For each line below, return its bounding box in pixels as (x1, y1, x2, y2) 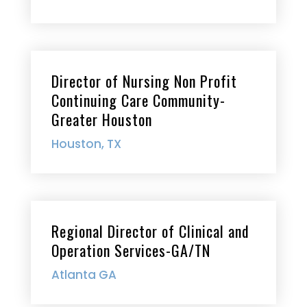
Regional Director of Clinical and (51, 220, 249, 242)
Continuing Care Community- (51, 89, 225, 111)
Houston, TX (51, 136, 121, 152)
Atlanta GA (51, 267, 116, 283)
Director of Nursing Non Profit (51, 70, 237, 92)
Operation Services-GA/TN (51, 239, 210, 261)
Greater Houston (51, 108, 152, 130)
